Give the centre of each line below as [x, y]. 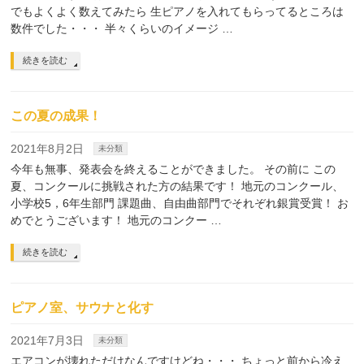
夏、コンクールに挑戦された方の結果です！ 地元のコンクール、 [178, 186]
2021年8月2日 [48, 149]
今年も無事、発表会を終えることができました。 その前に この [173, 169]
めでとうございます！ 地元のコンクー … [117, 220]
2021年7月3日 [48, 340]
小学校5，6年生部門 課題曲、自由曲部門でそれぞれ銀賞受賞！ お [180, 203]
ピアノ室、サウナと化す [82, 308]
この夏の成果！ [56, 116]
